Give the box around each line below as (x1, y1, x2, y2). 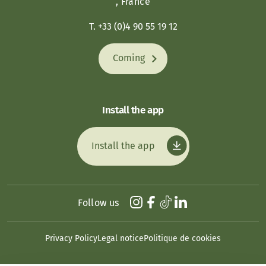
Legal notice (97, 233, 144, 243)
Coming (113, 52, 147, 64)
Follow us (78, 197, 119, 208)
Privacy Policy (45, 233, 97, 243)
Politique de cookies (144, 233, 221, 243)
